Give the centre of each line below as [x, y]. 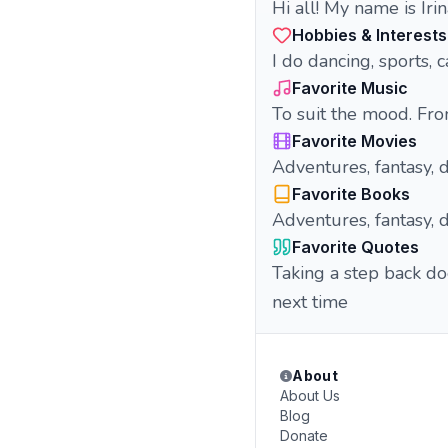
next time [310, 302]
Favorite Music [350, 88]
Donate [304, 435]
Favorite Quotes [355, 247]
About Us [310, 395]
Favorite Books [351, 194]
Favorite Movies [354, 141]
